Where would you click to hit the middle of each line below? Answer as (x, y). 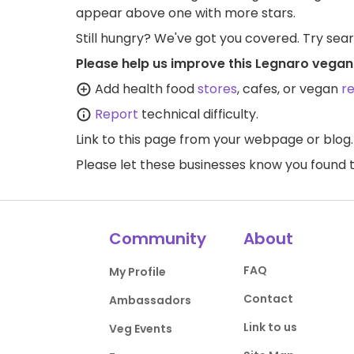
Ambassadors (151, 300)
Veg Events (141, 329)
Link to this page (126, 139)
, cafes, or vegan (289, 89)
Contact (268, 299)
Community (158, 239)
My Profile (138, 272)
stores (217, 89)
